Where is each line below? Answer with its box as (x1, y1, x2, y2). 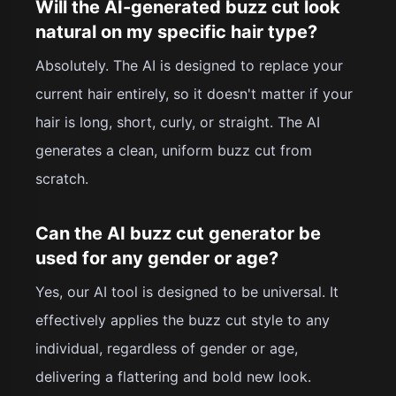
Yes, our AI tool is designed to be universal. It (35, 282, 339, 301)
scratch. (35, 169, 88, 187)
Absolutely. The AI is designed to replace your (35, 56, 343, 74)
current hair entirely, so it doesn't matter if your (35, 84, 353, 103)
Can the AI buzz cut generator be (35, 222, 321, 244)
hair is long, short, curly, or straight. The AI (35, 112, 320, 131)
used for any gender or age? (35, 247, 278, 269)
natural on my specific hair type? (35, 20, 317, 42)
